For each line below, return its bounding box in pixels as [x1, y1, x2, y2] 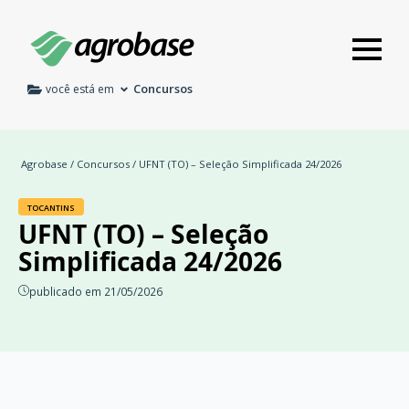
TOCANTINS [27, 202, 75, 215]
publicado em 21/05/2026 [29, 284, 163, 299]
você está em [46, 80, 114, 97]
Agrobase [21, 157, 68, 172]
